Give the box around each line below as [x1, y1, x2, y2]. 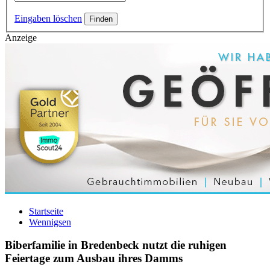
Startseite [29, 206, 63, 216]
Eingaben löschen [14, 13, 82, 24]
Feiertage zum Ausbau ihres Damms [5, 252, 183, 265]
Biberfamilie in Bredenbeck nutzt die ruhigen [5, 239, 227, 252]
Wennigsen [29, 216, 71, 227]
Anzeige [5, 32, 37, 43]
